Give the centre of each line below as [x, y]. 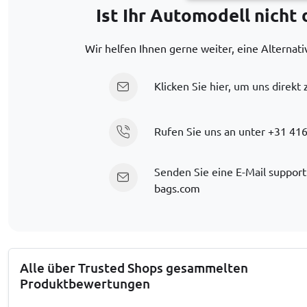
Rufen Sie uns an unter [211, 131]
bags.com [177, 187]
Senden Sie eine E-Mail [211, 171]
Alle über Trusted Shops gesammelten [134, 267]
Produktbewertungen [85, 283]
